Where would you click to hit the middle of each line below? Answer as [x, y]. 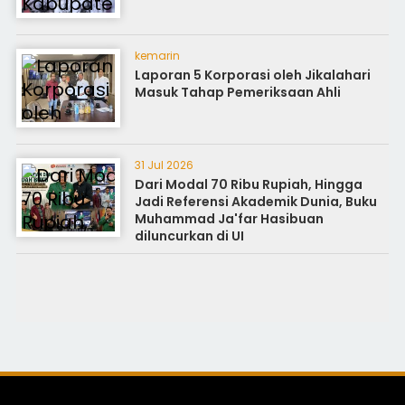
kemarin [158, 56]
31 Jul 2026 [165, 165]
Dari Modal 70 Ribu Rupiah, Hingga [249, 184]
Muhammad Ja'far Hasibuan [230, 219]
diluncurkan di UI [190, 236]
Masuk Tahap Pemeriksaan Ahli [238, 92]
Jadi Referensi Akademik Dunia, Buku [256, 202]
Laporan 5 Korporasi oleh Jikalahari [253, 75]
